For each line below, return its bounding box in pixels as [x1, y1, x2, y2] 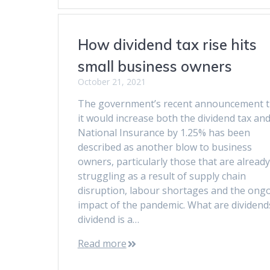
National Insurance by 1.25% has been [77, 125, 250, 139]
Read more [77, 236, 127, 250]
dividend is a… [77, 212, 139, 226]
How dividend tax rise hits [77, 35, 257, 54]
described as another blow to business [77, 140, 252, 154]
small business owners [77, 57, 232, 75]
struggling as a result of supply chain [77, 169, 246, 183]
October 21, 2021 [77, 75, 146, 87]
